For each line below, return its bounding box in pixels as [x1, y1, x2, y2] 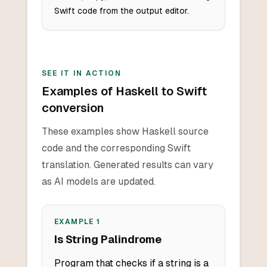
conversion [41, 101, 104, 115]
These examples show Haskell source [41, 126, 209, 138]
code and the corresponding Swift [41, 142, 191, 154]
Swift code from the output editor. [54, 6, 189, 16]
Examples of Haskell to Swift [41, 85, 207, 98]
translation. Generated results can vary [41, 159, 213, 171]
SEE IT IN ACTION [41, 69, 122, 78]
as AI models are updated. [41, 176, 156, 188]
